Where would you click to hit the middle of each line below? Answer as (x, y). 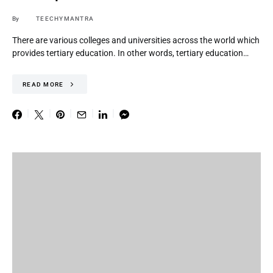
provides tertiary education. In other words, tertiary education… (130, 53)
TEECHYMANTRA (65, 18)
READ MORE (43, 84)
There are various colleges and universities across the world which (136, 41)
